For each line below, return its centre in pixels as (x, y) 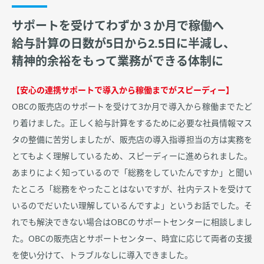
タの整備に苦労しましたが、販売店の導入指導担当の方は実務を (132, 140)
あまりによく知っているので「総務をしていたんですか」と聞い (132, 173)
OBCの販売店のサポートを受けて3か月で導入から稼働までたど (132, 107)
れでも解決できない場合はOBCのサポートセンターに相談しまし (132, 222)
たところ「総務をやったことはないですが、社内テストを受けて (132, 189)
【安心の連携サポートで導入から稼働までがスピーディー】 (123, 90)
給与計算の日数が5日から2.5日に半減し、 (123, 44)
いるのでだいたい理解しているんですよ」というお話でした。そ (132, 206)
